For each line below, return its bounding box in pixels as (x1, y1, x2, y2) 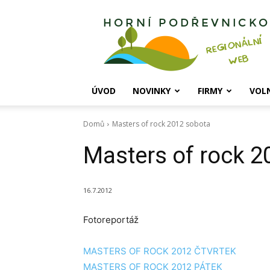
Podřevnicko (185, 30, 234, 41)
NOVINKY (133, 85, 171, 96)
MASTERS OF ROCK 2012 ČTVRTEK (83, 245, 236, 257)
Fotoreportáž (83, 214, 139, 226)
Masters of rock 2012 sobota (112, 119, 210, 129)
